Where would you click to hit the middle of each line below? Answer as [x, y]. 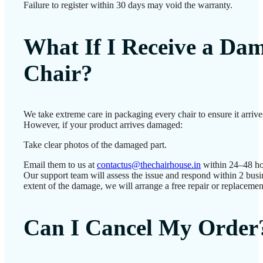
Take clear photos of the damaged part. [95, 145]
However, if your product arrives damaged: [103, 125]
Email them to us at [60, 165]
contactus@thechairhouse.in [149, 165]
